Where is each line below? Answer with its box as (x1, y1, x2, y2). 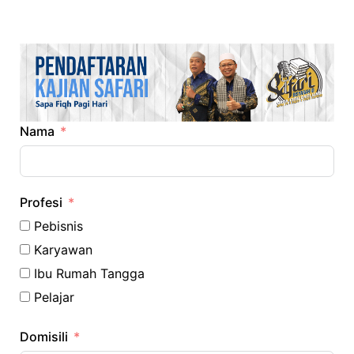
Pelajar (34, 288, 74, 305)
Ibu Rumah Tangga (34, 265, 145, 281)
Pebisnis (34, 217, 83, 234)
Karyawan (34, 241, 92, 258)
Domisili (20, 328, 68, 345)
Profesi (20, 194, 62, 210)
